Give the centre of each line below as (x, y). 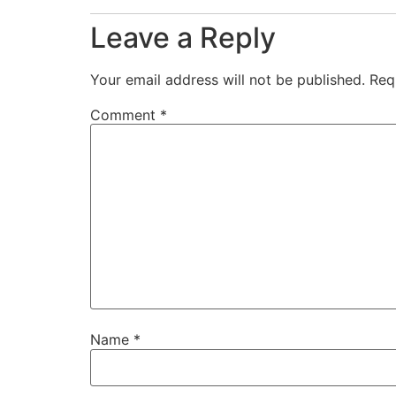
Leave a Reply (183, 37)
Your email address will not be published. (228, 79)
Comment (125, 114)
